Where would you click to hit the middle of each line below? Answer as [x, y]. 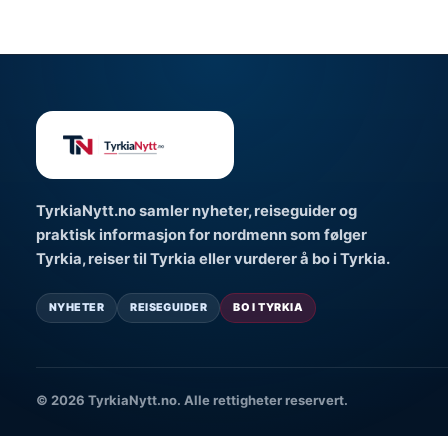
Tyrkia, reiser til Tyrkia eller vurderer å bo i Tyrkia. [213, 259]
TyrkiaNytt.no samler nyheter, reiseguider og [196, 211]
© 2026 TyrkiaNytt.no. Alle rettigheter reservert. [192, 400]
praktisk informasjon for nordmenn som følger [201, 235]
